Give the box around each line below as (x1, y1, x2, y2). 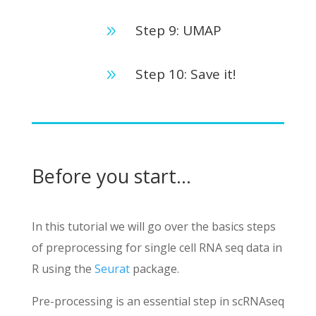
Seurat (94, 261, 130, 276)
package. (129, 261, 179, 276)
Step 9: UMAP (135, 21, 221, 39)
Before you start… (31, 163, 191, 189)
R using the (31, 261, 95, 276)
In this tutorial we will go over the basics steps (31, 219, 276, 234)
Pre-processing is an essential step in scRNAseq (31, 293, 284, 309)
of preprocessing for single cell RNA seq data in (31, 240, 282, 255)
